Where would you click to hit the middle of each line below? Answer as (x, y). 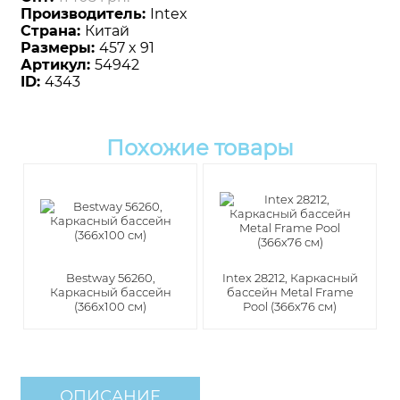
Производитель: (85, 14)
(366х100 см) (110, 307)
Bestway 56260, (110, 278)
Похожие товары (200, 148)
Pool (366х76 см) (290, 307)
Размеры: (60, 48)
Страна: (53, 31)
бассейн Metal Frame (290, 292)
